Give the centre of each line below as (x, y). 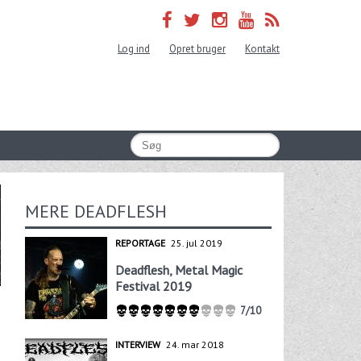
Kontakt (262, 49)
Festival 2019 (153, 286)
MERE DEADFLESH (95, 211)
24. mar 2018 (195, 345)
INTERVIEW (137, 345)
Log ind (134, 49)
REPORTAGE (140, 243)
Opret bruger (197, 49)
